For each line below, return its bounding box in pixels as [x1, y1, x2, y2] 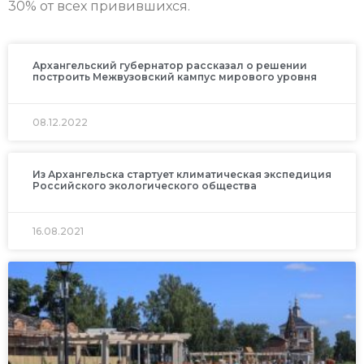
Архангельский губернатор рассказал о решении [32, 59, 307, 72]
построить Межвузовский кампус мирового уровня [32, 71, 317, 84]
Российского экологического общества [32, 180, 257, 193]
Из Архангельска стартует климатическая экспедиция [32, 168, 331, 181]
